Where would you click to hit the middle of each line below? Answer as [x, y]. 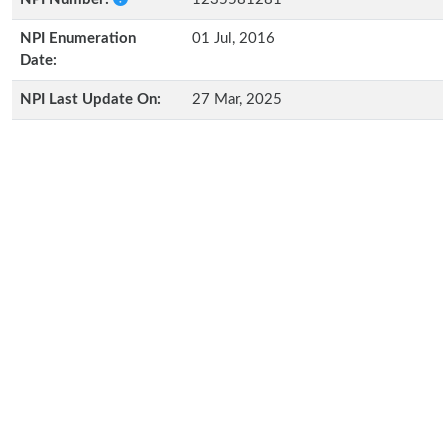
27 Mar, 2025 [237, 99]
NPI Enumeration [78, 38]
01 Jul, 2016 [233, 38]
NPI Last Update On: [90, 99]
